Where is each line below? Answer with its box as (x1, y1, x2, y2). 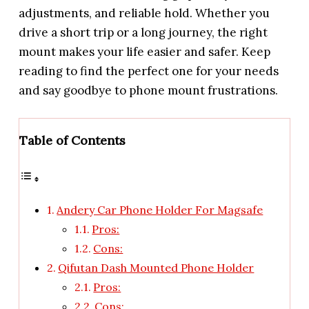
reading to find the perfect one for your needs (19, 63, 279, 79)
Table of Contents (19, 132, 126, 148)
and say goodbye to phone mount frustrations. (19, 83, 279, 98)
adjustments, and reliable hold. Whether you (19, 6, 270, 21)
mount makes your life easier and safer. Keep (19, 44, 271, 59)
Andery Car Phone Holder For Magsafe (57, 202, 263, 217)
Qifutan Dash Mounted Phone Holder (58, 260, 255, 275)
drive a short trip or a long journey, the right (19, 25, 268, 40)
